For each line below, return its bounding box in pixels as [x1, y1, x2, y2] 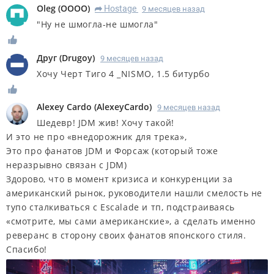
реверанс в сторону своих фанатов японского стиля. [6, 229, 246, 242]
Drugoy [62, 51, 92, 64]
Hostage [104, 3, 136, 13]
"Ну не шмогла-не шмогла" [37, 18, 158, 30]
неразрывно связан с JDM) [6, 159, 127, 171]
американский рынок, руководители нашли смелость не [6, 187, 263, 199]
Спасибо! [6, 243, 47, 256]
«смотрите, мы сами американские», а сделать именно [6, 215, 256, 228]
